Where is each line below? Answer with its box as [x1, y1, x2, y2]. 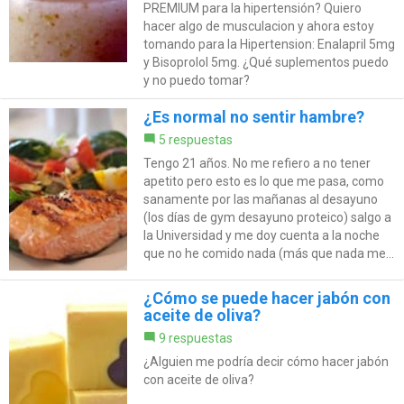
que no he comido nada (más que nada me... [142, 246, 394, 262]
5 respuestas [158, 133, 233, 148]
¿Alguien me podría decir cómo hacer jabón [142, 354, 389, 370]
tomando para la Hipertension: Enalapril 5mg [142, 37, 395, 52]
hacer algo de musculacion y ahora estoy [142, 19, 374, 34]
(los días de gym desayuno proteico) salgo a [142, 210, 391, 225]
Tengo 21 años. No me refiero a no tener [142, 156, 371, 171]
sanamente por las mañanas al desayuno [142, 192, 378, 207]
